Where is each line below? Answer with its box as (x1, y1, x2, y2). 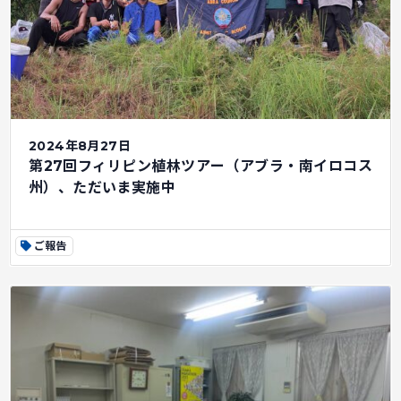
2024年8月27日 (29, 138, 132, 154)
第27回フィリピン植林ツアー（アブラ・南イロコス (29, 158, 372, 175)
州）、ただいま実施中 (29, 179, 175, 196)
